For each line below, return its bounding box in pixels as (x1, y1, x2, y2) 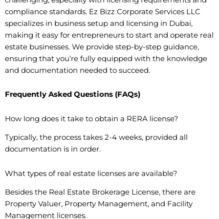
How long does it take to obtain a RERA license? (5, 114, 178, 123)
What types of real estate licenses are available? (5, 169, 177, 178)
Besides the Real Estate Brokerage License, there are (5, 187, 196, 197)
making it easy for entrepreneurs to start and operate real (5, 30, 214, 40)
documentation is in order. (5, 145, 101, 154)
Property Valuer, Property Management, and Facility (5, 199, 193, 208)
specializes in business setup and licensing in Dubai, (5, 19, 193, 28)
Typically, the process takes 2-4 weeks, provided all (5, 133, 188, 142)
